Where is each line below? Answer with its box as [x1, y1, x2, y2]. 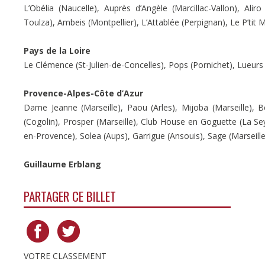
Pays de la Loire [24, 44, 91, 56]
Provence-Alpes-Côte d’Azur [24, 87, 143, 99]
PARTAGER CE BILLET [24, 186, 116, 205]
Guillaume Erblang [24, 158, 101, 170]
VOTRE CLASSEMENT [24, 250, 106, 261]
